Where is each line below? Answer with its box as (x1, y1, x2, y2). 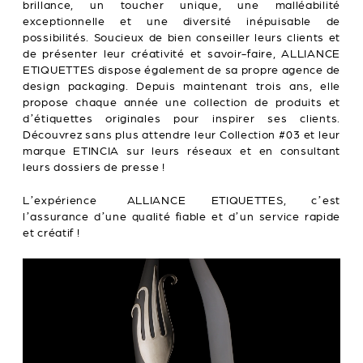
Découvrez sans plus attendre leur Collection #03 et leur (23, 129, 340, 142)
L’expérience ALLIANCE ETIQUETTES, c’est (23, 194, 340, 207)
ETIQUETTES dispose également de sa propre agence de (23, 64, 340, 77)
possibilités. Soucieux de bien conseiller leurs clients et (23, 32, 340, 45)
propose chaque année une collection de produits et (23, 96, 340, 109)
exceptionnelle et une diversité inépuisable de (23, 15, 340, 28)
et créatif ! (23, 227, 80, 240)
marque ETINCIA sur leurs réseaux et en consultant (23, 145, 340, 158)
